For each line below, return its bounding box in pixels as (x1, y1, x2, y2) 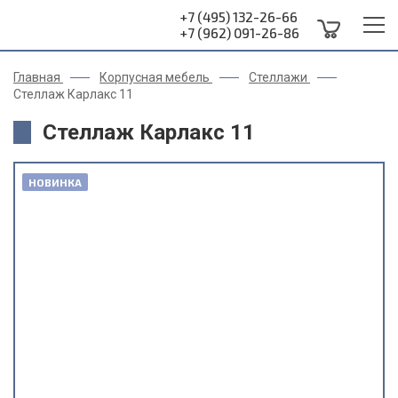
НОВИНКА (28, 176, 82, 188)
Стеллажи (249, 70, 307, 84)
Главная (13, 70, 60, 84)
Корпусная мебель (99, 70, 210, 84)
